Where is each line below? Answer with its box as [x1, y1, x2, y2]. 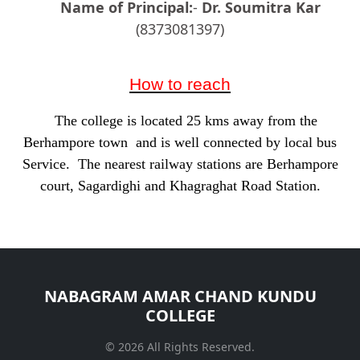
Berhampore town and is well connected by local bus [23, 133, 337, 150]
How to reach [129, 74, 231, 94]
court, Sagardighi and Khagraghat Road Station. [39, 177, 321, 194]
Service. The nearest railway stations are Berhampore [22, 155, 338, 172]
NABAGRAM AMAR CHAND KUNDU [43, 284, 317, 307]
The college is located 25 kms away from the [43, 112, 317, 129]
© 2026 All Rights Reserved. [105, 338, 255, 354]
